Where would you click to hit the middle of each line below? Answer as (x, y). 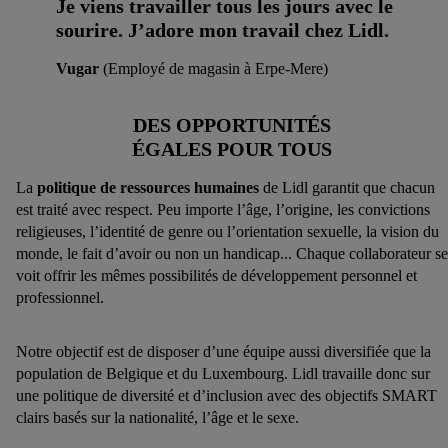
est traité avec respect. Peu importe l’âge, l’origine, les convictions (223, 210)
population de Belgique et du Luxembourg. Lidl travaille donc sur (223, 374)
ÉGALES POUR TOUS (232, 148)
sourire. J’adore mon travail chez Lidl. (222, 30)
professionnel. (60, 298)
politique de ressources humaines (148, 188)
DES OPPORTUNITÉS (232, 124)
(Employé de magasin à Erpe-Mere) (215, 68)
